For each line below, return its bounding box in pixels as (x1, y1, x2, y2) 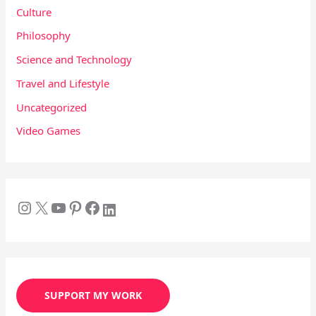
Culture (16, 4, 52, 19)
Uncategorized (16, 99, 87, 114)
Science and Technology (16, 52, 133, 67)
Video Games (16, 123, 81, 138)
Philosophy (16, 28, 71, 43)
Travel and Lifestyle (16, 75, 110, 90)
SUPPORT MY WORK (44, 288, 142, 303)
